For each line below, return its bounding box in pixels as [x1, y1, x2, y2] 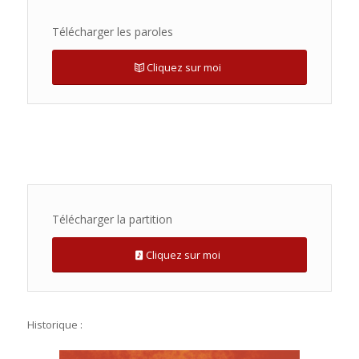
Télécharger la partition [51, 211, 172, 227]
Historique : [26, 317, 83, 332]
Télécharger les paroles [51, 23, 173, 39]
